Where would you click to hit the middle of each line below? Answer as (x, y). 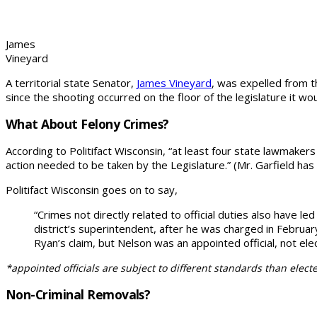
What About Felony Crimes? (87, 123)
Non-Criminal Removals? (78, 294)
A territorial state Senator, (71, 82)
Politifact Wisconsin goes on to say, (92, 190)
